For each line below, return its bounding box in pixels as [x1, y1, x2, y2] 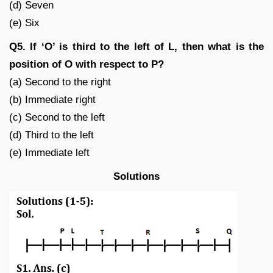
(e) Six [9, 16, 40, 29]
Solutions [113, 170, 160, 182]
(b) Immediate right [9, 93, 96, 105]
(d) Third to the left [9, 129, 94, 141]
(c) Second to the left [9, 111, 105, 123]
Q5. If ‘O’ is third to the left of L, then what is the [9, 40, 264, 52]
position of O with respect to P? [9, 58, 164, 70]
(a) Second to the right [9, 76, 111, 88]
